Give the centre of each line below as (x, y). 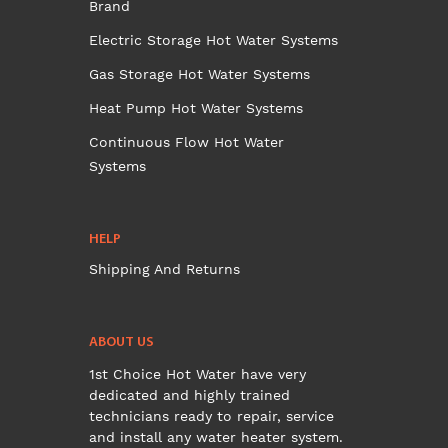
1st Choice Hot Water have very (197, 374)
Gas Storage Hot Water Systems (199, 74)
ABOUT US (121, 343)
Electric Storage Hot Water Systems (213, 40)
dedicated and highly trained (189, 395)
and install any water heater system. (216, 437)
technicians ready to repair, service (211, 416)
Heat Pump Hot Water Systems (196, 108)
